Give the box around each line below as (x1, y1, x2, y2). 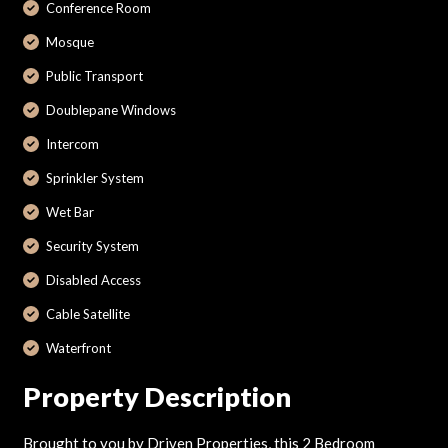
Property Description (22, 379, 291, 413)
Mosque (46, 33, 94, 50)
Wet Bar (46, 203, 94, 220)
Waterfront (46, 339, 111, 356)
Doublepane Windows (46, 101, 176, 118)
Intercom (46, 135, 99, 152)
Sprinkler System (46, 169, 144, 186)
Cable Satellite (46, 305, 130, 322)
